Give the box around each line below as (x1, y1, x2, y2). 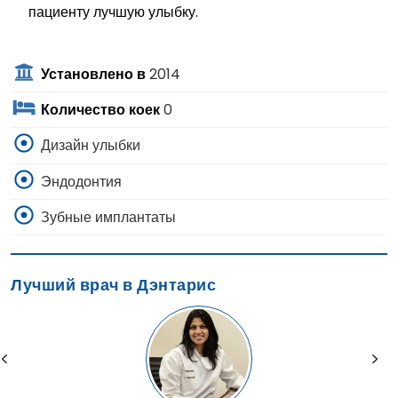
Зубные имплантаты (37, 207, 176, 228)
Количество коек (41, 99, 160, 121)
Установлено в (41, 64, 146, 85)
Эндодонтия (37, 171, 122, 192)
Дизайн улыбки (37, 135, 140, 156)
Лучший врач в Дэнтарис (11, 274, 216, 297)
